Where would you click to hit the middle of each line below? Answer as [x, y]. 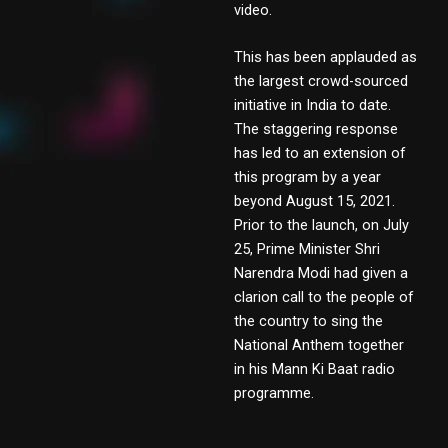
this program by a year [307, 177]
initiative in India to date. [312, 105]
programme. [274, 393]
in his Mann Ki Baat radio [314, 369]
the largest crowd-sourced [321, 81]
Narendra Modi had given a [321, 273]
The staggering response [316, 129]
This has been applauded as [325, 57]
